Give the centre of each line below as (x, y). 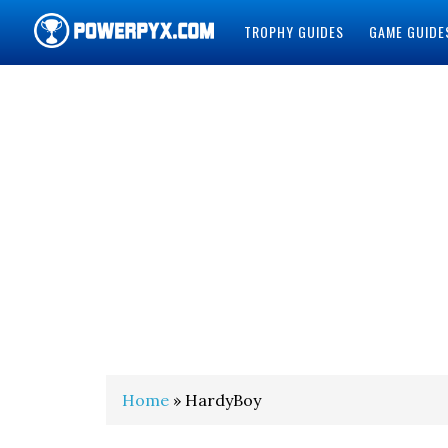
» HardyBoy (215, 400)
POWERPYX (88, 88)
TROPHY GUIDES (293, 31)
